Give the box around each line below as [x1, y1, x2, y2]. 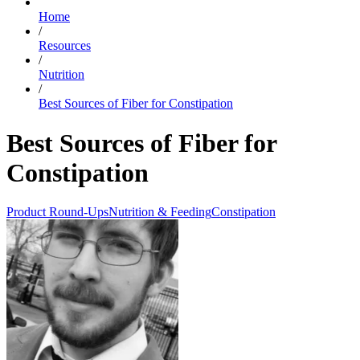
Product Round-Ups [6, 205, 108, 219]
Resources [39, 39, 91, 53]
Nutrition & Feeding [108, 205, 211, 219]
